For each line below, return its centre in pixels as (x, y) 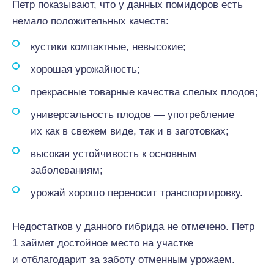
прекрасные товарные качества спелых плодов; (144, 92)
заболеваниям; (67, 170)
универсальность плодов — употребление (132, 115)
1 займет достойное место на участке (103, 243)
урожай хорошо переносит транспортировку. (137, 193)
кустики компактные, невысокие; (108, 47)
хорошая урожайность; (85, 69)
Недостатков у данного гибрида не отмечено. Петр (133, 227)
